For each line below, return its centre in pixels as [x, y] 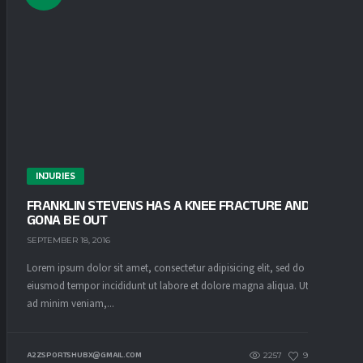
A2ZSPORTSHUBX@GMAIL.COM [84, 355]
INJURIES [56, 176]
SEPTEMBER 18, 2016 [68, 240]
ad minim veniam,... [70, 303]
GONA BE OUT [67, 220]
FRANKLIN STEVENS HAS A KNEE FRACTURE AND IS [175, 205]
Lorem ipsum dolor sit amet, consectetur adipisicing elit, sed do [166, 268]
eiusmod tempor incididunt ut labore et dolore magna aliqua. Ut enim [180, 286]
